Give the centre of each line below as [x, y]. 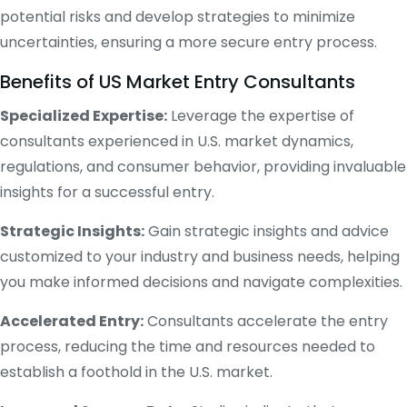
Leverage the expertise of [261, 116]
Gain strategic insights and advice [267, 231]
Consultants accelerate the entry [266, 321]
